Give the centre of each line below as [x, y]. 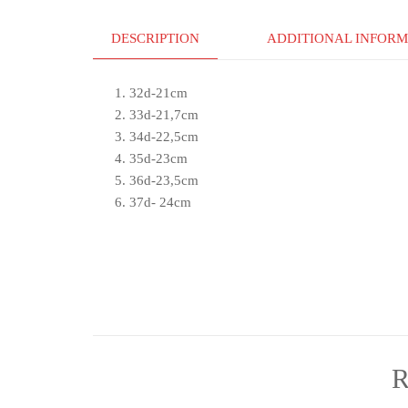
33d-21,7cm [164, 115]
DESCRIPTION [155, 38]
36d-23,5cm [164, 181]
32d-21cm [158, 93]
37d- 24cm [160, 203]
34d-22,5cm [164, 137]
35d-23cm [158, 159]
